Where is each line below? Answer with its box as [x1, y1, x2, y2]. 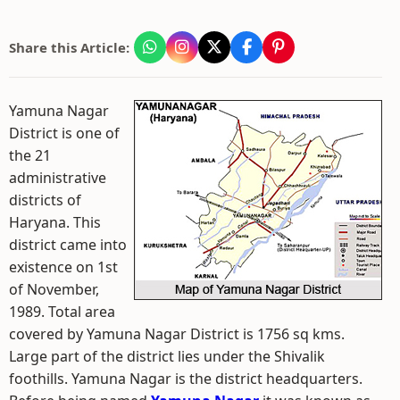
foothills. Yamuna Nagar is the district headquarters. [9, 369, 362, 388]
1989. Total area [9, 302, 115, 321]
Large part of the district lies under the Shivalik [9, 346, 325, 366]
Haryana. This [9, 212, 101, 232]
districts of [9, 190, 81, 210]
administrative [9, 168, 106, 187]
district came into [9, 235, 127, 254]
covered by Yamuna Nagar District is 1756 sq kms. [9, 324, 345, 344]
